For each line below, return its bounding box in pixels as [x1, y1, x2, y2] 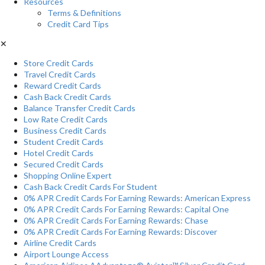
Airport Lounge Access [24, 249, 109, 259]
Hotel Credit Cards [24, 148, 93, 158]
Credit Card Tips [47, 19, 109, 29]
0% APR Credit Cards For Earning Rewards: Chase [24, 215, 208, 225]
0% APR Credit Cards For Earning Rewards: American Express [24, 193, 251, 203]
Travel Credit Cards [24, 69, 96, 79]
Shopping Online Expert [24, 170, 112, 180]
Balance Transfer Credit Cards [24, 103, 135, 113]
